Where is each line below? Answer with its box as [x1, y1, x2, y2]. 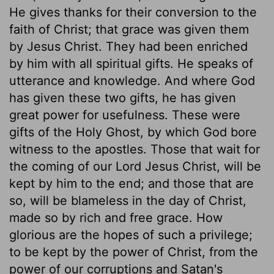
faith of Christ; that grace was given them [9, 21, 249, 37]
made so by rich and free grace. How [9, 210, 223, 225]
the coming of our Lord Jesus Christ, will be [9, 158, 261, 174]
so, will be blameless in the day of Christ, [9, 193, 246, 208]
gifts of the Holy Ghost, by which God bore [9, 124, 257, 139]
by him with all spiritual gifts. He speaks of [9, 56, 253, 71]
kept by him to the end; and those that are [9, 176, 254, 191]
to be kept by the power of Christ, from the [9, 244, 258, 259]
